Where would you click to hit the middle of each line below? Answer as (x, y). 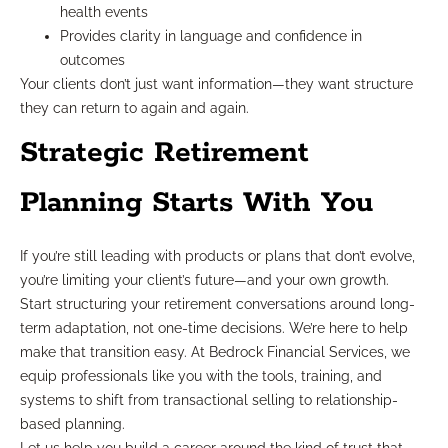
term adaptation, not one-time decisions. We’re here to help (214, 327)
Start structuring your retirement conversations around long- (217, 303)
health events (104, 11)
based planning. (72, 423)
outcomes (92, 59)
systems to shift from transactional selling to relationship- (209, 399)
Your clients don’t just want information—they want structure (216, 83)
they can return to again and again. (134, 107)
